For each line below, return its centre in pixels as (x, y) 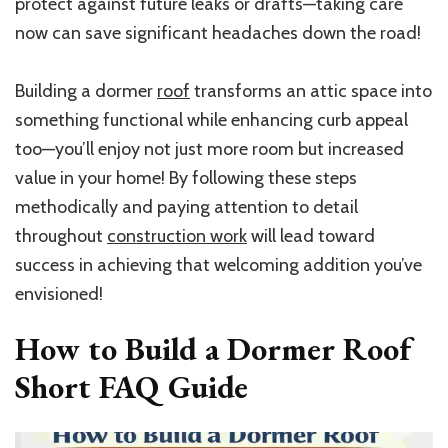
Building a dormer (86, 90)
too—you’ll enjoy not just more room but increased (209, 148)
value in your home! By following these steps (186, 177)
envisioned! (59, 293)
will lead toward (311, 235)
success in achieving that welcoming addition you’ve (218, 264)
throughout (61, 235)
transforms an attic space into (311, 90)
